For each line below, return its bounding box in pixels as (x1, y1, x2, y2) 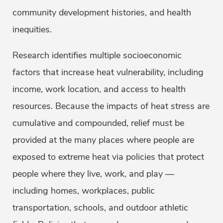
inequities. (12, 23, 52, 36)
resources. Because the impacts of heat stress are (12, 100, 210, 112)
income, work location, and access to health (12, 83, 186, 96)
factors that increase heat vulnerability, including (12, 66, 204, 79)
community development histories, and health (12, 6, 191, 19)
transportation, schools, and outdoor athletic (12, 202, 188, 214)
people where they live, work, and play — (12, 168, 174, 180)
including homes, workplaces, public (12, 185, 155, 197)
